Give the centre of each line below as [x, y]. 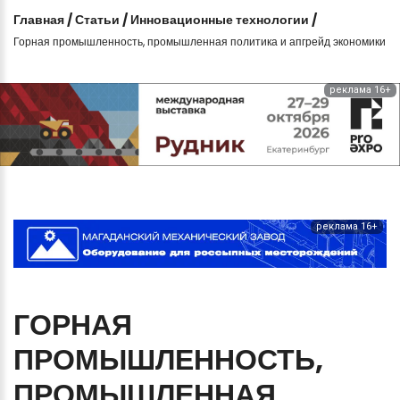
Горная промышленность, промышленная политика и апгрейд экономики [200, 41]
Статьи [97, 19]
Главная [39, 19]
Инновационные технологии [220, 19]
